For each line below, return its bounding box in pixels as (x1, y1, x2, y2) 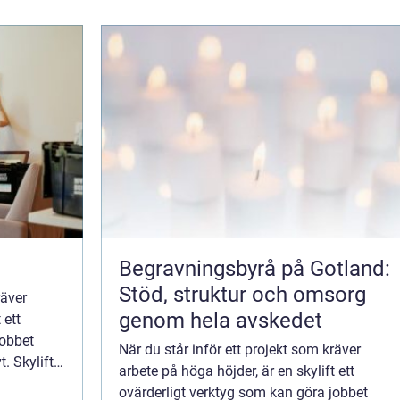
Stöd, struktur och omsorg (119, 282, 366, 308)
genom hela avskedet (119, 308, 322, 334)
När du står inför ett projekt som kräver (119, 341, 361, 359)
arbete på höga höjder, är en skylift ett (119, 362, 354, 380)
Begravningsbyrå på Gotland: (119, 256, 390, 282)
